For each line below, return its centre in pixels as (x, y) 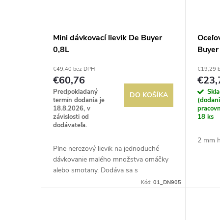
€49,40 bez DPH (74, 69)
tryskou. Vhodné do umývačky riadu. (109, 192)
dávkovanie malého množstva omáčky (111, 159)
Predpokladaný (75, 92)
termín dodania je (79, 100)
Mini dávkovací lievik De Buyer (108, 38)
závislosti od (71, 117)
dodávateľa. (70, 125)
